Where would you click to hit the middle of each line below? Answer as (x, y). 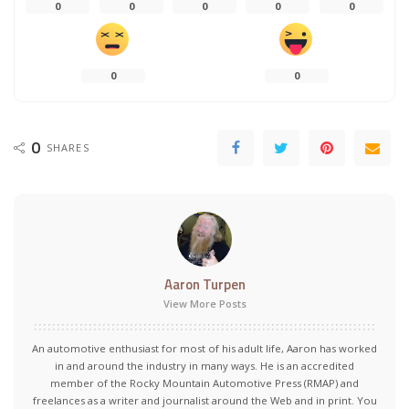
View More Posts (204, 303)
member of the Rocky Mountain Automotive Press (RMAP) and (204, 383)
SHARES (68, 147)
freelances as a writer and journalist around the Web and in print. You (204, 400)
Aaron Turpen (204, 284)
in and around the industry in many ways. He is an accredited (204, 365)
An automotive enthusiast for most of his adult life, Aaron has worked (204, 348)
